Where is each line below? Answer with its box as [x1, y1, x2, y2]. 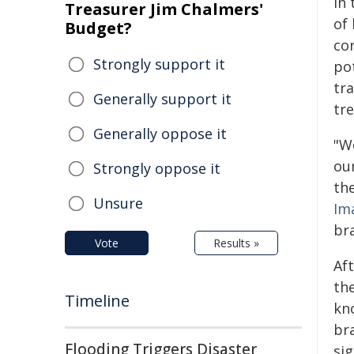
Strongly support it [93, 55, 225, 73]
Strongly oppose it [93, 159, 220, 178]
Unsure [93, 194, 143, 213]
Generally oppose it [93, 124, 227, 143]
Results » [213, 235, 259, 250]
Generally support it [93, 89, 232, 108]
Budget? [65, 17, 132, 39]
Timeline [65, 290, 130, 311]
